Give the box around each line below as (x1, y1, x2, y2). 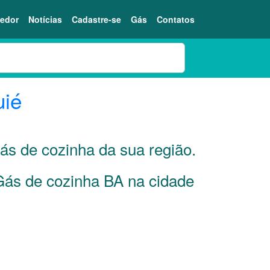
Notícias (28, 13, 62, 25)
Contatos (157, 13, 195, 25)
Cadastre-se (72, 13, 121, 25)
